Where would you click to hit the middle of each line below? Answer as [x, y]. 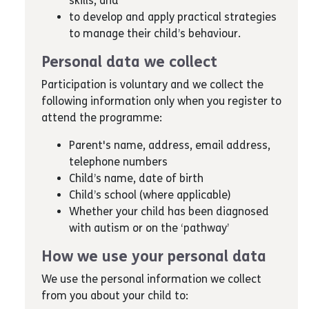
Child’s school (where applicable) [150, 195]
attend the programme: [103, 118]
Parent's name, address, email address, [170, 145]
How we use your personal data [154, 257]
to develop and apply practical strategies [173, 17]
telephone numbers [120, 162]
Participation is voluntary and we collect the [152, 84]
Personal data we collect [131, 62]
